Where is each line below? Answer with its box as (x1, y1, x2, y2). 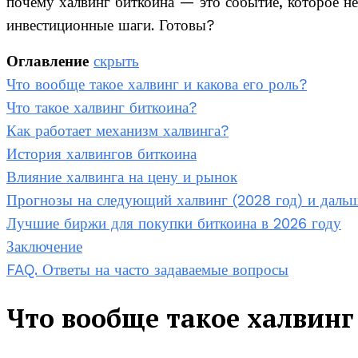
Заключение (6, 238, 82, 257)
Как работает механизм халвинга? (6, 122, 229, 141)
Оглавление (6, 53, 89, 71)
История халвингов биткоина (6, 145, 197, 164)
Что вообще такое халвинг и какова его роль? (6, 76, 307, 94)
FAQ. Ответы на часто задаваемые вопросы (6, 261, 288, 280)
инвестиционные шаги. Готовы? (6, 17, 214, 35)
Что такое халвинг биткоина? (6, 99, 197, 117)
